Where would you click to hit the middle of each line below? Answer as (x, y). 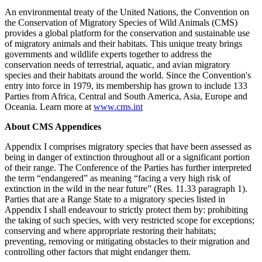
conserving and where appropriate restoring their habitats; (110, 231)
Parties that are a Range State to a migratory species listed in (115, 199)
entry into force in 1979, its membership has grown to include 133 (126, 86)
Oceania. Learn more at (49, 107)
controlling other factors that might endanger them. (98, 252)
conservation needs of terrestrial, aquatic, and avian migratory (118, 65)
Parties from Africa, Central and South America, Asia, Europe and (126, 96)
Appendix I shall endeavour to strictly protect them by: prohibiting (126, 210)
